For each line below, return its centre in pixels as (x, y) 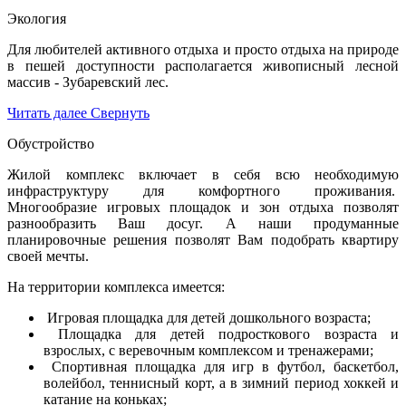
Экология (37, 18)
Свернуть (120, 112)
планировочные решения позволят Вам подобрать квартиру (203, 239)
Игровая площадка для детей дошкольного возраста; (207, 317)
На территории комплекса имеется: (118, 286)
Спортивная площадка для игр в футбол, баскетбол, (221, 366)
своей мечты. (48, 256)
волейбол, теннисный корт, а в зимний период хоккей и (221, 382)
